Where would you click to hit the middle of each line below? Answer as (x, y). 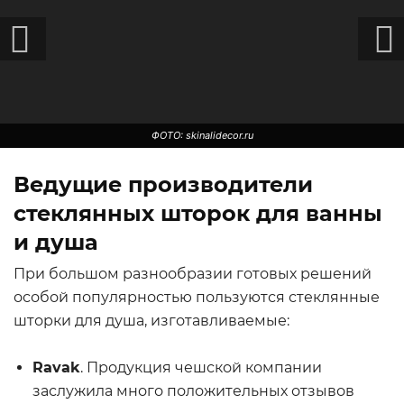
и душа (56, 242)
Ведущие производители (163, 184)
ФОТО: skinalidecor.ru (202, 135)
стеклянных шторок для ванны (198, 213)
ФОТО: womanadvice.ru (202, 352)
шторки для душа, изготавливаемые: (151, 321)
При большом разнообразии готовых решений (193, 274)
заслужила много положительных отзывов (193, 391)
